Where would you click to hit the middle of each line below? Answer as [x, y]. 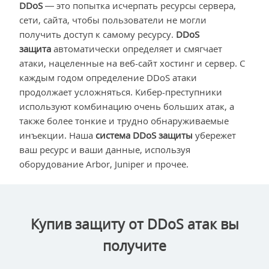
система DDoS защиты [144, 135]
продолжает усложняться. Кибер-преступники [121, 92]
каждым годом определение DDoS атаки [108, 77]
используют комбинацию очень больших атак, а [127, 106]
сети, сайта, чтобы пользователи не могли [113, 20]
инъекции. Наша [57, 135]
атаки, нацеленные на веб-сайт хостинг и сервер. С [132, 63]
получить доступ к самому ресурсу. [98, 34]
